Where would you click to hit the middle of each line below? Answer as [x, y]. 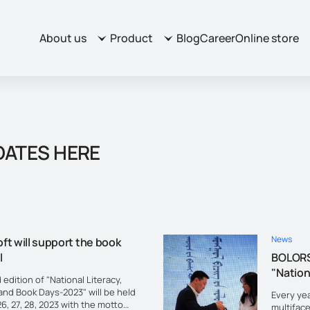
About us [63, 38]
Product [131, 38]
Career [217, 38]
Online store [267, 38]
